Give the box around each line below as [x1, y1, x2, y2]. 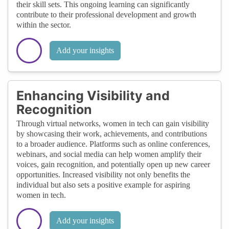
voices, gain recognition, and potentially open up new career [16, 159, 210, 169]
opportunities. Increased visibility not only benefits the [16, 170, 190, 179]
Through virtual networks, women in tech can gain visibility [16, 119, 209, 128]
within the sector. [16, 20, 71, 29]
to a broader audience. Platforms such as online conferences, [16, 139, 210, 148]
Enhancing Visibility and [16, 87, 170, 103]
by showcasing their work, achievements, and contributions [16, 129, 207, 138]
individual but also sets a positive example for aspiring [16, 180, 190, 189]
